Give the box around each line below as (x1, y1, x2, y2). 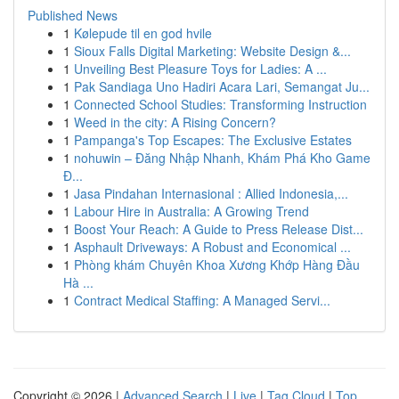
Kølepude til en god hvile (74, 24, 212, 42)
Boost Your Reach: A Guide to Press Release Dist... (74, 220, 363, 238)
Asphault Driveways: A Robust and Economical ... (74, 238, 351, 256)
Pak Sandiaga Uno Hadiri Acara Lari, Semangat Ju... (74, 77, 370, 95)
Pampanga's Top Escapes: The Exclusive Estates (74, 131, 352, 149)
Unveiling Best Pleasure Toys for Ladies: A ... (74, 60, 327, 77)
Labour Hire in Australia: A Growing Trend (74, 202, 309, 220)
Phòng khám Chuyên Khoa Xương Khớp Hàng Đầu (74, 256, 360, 273)
